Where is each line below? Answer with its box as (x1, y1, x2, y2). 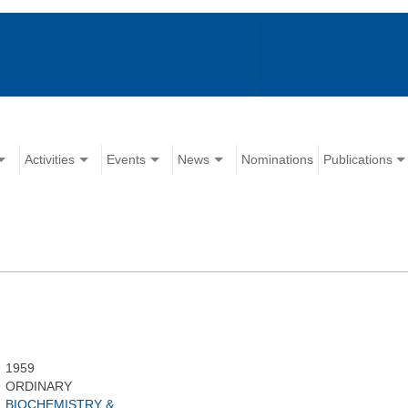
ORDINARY (5, 379, 73, 394)
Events (107, 152, 147, 168)
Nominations (241, 152, 314, 168)
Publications (323, 152, 393, 168)
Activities (25, 152, 76, 168)
